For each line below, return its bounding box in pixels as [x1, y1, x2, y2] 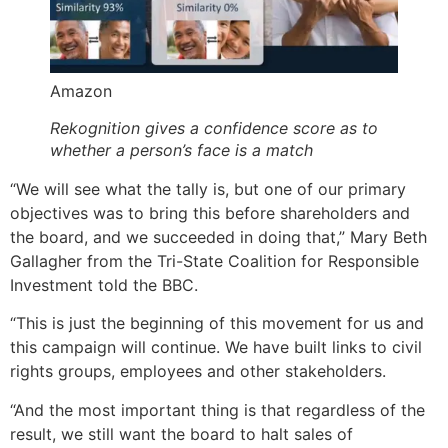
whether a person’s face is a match [50, 140, 313, 161]
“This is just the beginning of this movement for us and [10, 313, 424, 334]
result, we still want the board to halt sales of [10, 423, 353, 444]
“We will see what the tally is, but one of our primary [10, 179, 406, 200]
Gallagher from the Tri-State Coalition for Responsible [10, 251, 419, 272]
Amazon [50, 80, 112, 101]
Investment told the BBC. [10, 275, 198, 296]
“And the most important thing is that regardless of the [10, 399, 425, 420]
